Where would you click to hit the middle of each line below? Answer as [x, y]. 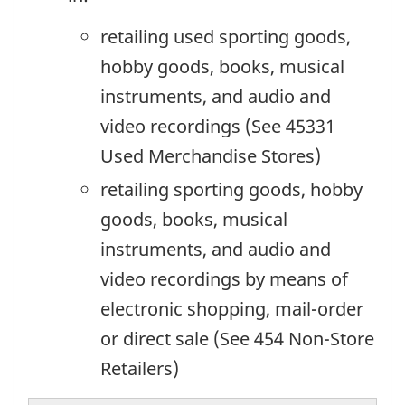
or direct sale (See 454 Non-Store [237, 339]
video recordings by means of [224, 279]
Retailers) [140, 369]
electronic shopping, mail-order [232, 309]
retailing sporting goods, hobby [231, 190]
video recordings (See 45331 [218, 127]
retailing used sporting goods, [226, 37]
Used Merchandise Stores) [211, 156]
